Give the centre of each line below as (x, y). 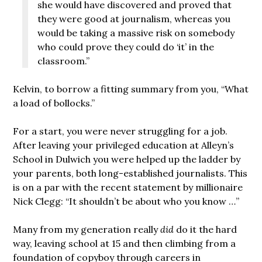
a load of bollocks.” (54, 103)
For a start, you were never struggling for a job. (120, 131)
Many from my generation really (87, 229)
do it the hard (206, 229)
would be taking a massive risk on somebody (136, 32)
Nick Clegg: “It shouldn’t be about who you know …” (126, 201)
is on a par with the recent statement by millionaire (128, 187)
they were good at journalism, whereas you (134, 18)
